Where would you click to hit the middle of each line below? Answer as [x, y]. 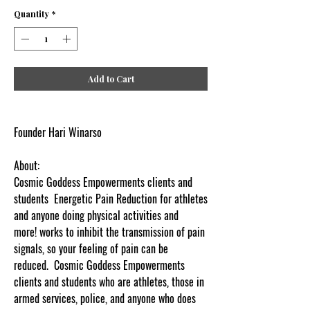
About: [27, 165]
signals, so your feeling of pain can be [91, 248]
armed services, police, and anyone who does [105, 298]
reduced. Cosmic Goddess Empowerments [99, 265]
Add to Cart [111, 79]
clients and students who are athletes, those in [109, 282]
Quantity [31, 14]
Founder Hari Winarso [58, 132]
